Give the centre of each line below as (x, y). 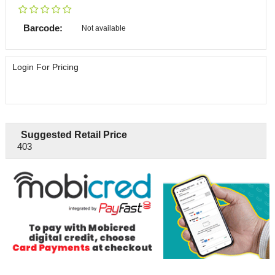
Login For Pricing (45, 67)
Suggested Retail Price (74, 134)
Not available (103, 28)
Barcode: (43, 28)
